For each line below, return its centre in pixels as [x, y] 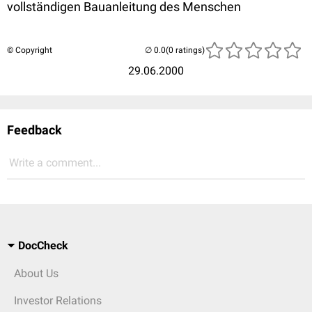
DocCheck [43, 245]
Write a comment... [55, 163]
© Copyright [30, 50]
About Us [36, 273]
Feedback [34, 130]
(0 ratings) [185, 50]
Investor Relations [58, 301]
